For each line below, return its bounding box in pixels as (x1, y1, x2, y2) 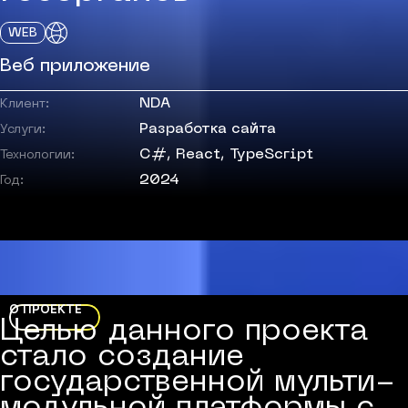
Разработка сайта (139, 122, 276, 137)
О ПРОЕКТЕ (9, 304, 82, 316)
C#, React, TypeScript (139, 148, 313, 162)
